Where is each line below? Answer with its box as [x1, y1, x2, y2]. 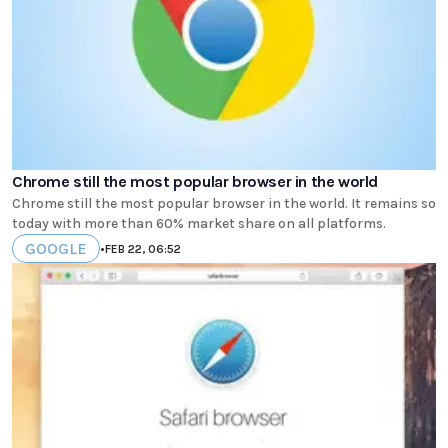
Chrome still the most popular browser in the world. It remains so [12, 195, 436, 213]
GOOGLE [25, 239, 87, 259]
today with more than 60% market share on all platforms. [12, 215, 386, 233]
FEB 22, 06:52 [105, 241, 181, 256]
